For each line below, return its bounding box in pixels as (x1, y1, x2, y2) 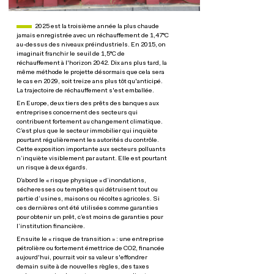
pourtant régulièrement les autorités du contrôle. (17, 137, 160, 144)
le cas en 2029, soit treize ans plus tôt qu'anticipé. (17, 78, 163, 85)
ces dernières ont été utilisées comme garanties (17, 205, 159, 212)
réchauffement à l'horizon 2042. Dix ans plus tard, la (17, 60, 168, 67)
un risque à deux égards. (17, 165, 88, 171)
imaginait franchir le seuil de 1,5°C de (17, 51, 125, 57)
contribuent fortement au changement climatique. (17, 119, 163, 125)
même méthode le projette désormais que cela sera (17, 69, 165, 76)
